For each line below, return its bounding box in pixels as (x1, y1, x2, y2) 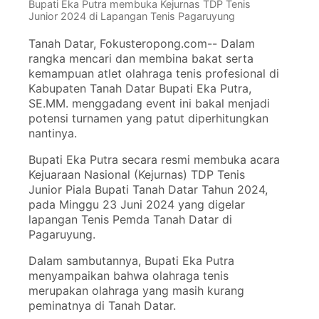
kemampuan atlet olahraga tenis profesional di (28, 66, 279, 81)
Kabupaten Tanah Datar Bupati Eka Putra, (28, 81, 251, 96)
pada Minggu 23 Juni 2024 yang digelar (28, 197, 245, 212)
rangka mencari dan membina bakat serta (28, 51, 253, 66)
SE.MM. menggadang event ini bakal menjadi (28, 96, 270, 111)
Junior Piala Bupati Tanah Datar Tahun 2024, (28, 182, 268, 197)
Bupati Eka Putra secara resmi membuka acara (28, 152, 280, 167)
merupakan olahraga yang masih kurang (28, 283, 244, 298)
